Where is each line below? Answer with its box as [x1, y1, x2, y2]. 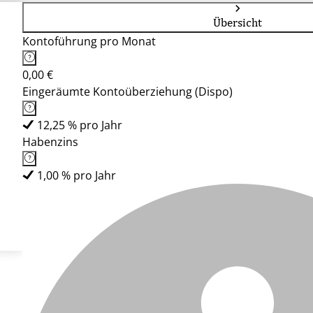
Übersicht [213, 15, 262, 29]
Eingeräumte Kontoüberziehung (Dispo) [22, 84, 233, 99]
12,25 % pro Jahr [37, 117, 122, 133]
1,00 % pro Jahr [37, 168, 116, 183]
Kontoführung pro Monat [22, 34, 156, 49]
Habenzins [22, 134, 78, 150]
